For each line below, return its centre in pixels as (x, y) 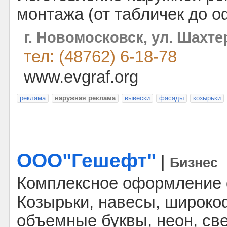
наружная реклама (85, 98)
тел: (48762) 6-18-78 (100, 57)
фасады (172, 98)
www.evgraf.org (81, 77)
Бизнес (194, 163)
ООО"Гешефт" (86, 160)
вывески (137, 98)
